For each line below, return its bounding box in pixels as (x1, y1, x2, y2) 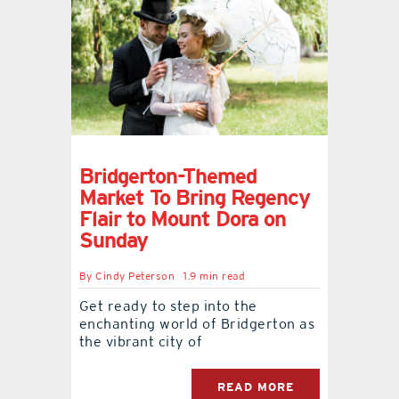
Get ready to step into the (78, 297, 257, 314)
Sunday (78, 227, 148, 252)
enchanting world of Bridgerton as (78, 314, 315, 332)
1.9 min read (183, 269, 246, 282)
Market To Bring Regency (78, 184, 310, 209)
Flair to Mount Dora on (78, 206, 286, 231)
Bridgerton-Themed (78, 163, 256, 188)
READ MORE (217, 379, 295, 394)
